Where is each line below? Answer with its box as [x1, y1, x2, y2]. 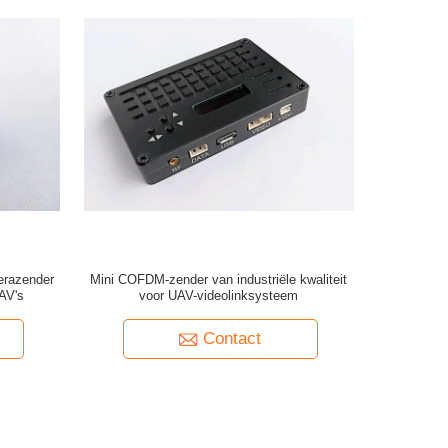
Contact [203, 329, 262, 348]
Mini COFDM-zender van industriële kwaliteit [90, 272, 348, 287]
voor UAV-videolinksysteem [139, 288, 299, 303]
